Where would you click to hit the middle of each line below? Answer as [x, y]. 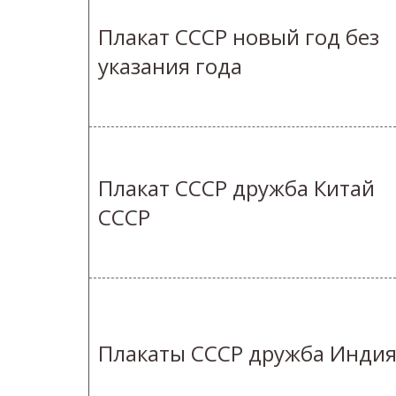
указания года [170, 66]
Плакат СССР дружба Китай [236, 188]
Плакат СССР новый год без [239, 37]
